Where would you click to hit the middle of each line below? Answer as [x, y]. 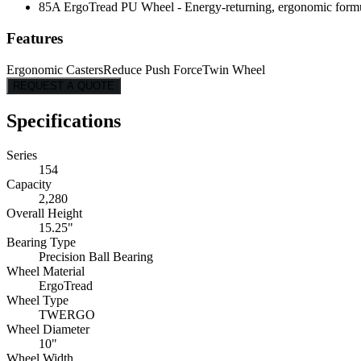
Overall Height [44, 213]
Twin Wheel [234, 69]
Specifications [64, 120]
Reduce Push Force [153, 69]
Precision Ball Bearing [96, 256]
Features [35, 39]
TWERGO [67, 314]
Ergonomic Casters [55, 69]
